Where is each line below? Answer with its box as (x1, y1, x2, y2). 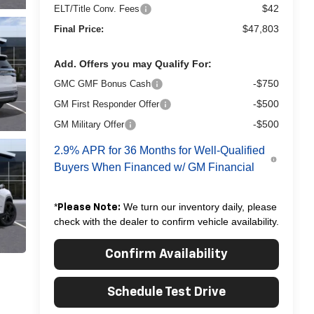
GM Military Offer (53, 118, 124, 130)
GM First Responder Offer (53, 98, 159, 109)
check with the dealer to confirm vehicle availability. (53, 215, 279, 227)
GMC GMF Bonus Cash (53, 78, 151, 89)
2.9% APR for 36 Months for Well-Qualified (53, 144, 265, 156)
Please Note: (57, 202, 121, 212)
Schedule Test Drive (107, 285, 226, 299)
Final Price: (53, 23, 104, 34)
